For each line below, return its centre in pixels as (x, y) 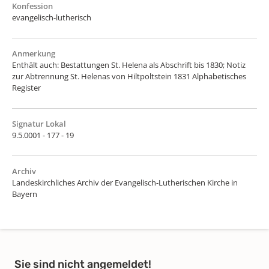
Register (26, 87)
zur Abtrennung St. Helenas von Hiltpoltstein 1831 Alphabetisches (129, 76)
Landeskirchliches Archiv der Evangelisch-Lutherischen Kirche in (125, 182)
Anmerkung (34, 53)
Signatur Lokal (39, 123)
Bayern (25, 194)
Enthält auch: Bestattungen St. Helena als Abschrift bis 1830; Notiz (129, 65)
